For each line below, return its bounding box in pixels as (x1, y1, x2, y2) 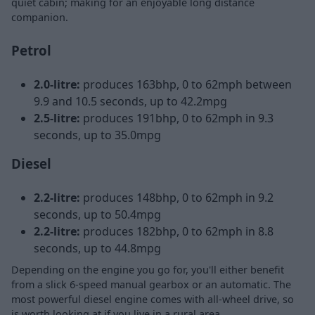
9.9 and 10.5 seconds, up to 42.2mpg (34, 93, 227, 109)
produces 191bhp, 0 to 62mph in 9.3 (80, 110, 274, 126)
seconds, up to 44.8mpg (34, 240, 161, 256)
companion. (11, 10, 68, 24)
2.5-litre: (34, 110, 80, 126)
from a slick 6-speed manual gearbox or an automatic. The (11, 277, 291, 291)
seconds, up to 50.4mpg (34, 206, 161, 222)
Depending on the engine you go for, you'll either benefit (11, 262, 284, 276)
